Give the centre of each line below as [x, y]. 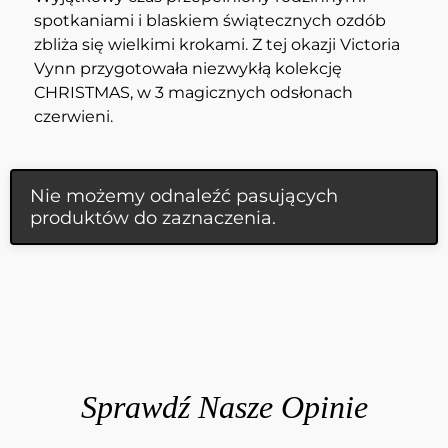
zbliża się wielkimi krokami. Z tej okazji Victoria [217, 44]
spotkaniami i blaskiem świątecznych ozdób [210, 20]
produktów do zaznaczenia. [153, 218]
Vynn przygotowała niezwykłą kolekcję [188, 68]
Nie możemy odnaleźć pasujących [184, 196]
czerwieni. [73, 116]
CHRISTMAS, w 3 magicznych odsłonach [193, 92]
